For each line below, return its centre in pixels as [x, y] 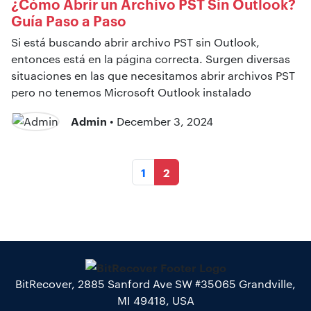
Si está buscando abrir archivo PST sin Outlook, [135, 42]
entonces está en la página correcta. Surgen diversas [151, 58]
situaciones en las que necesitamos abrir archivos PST [153, 75]
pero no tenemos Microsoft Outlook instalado [131, 92]
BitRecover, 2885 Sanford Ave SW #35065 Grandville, [155, 284]
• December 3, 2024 [160, 121]
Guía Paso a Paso [69, 20]
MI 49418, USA [155, 301]
